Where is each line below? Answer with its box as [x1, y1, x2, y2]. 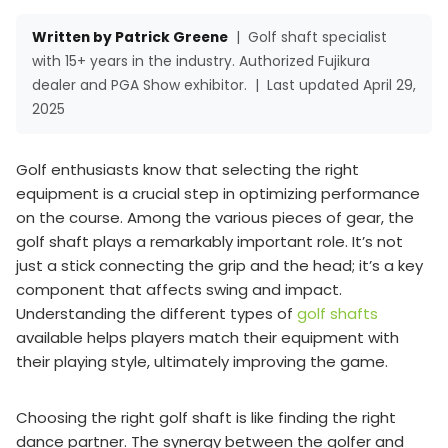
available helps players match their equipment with [16, 326, 399, 348]
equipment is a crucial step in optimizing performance [16, 182, 420, 204]
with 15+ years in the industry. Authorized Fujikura [32, 51, 370, 71]
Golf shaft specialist [248, 27, 387, 47]
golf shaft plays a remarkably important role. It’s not [16, 230, 403, 252]
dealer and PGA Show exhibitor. [32, 75, 247, 95]
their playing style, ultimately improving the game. [16, 350, 388, 372]
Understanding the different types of [16, 302, 297, 324]
